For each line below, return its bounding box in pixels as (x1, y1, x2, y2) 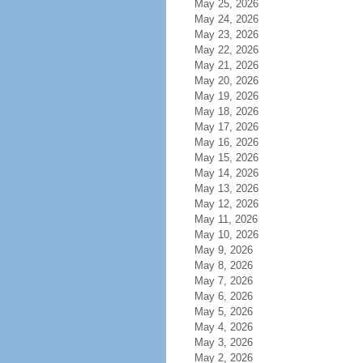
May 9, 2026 (194, 244, 253, 256)
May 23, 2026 (194, 28, 258, 41)
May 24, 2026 (194, 13, 258, 25)
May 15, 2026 (194, 152, 258, 164)
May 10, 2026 (194, 228, 258, 241)
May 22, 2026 (194, 44, 258, 56)
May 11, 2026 (194, 213, 258, 225)
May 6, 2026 (194, 290, 253, 302)
